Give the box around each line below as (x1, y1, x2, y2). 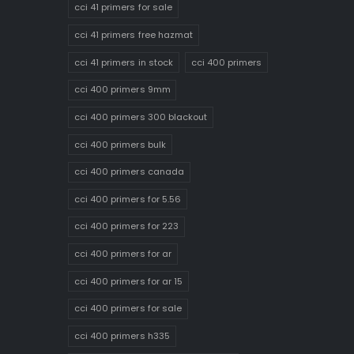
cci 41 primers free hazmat (73, 28, 194, 42)
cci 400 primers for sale (73, 302, 183, 315)
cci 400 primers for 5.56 (73, 192, 182, 205)
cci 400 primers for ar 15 (73, 274, 183, 288)
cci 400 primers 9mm (73, 83, 171, 96)
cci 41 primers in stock (73, 55, 174, 69)
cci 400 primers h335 (73, 329, 170, 342)
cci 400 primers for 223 (73, 220, 179, 233)
